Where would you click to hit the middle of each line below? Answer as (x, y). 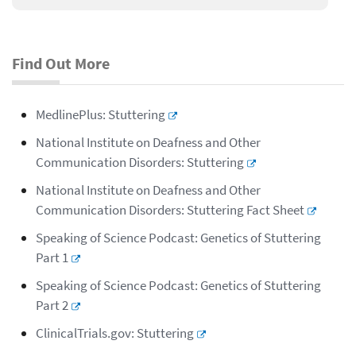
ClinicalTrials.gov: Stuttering (115, 333)
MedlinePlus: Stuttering (101, 115)
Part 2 (52, 306)
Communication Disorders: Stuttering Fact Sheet (170, 210)
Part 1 (52, 258)
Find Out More (61, 64)
